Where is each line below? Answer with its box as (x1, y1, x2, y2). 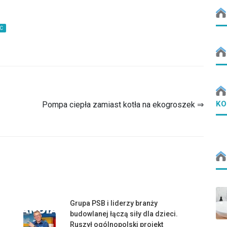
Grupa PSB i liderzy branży (70, 199, 158, 207)
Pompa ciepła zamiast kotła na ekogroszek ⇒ (42, 100, 204, 109)
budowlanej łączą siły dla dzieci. (70, 210, 178, 218)
